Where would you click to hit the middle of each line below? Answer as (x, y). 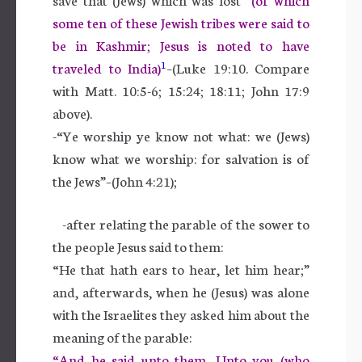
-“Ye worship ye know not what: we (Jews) (181, 135)
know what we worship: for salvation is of (181, 158)
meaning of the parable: (122, 336)
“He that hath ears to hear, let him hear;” (181, 268)
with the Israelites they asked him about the (181, 314)
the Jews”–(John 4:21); (115, 180)
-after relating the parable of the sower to (181, 223)
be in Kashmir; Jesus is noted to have (181, 44)
